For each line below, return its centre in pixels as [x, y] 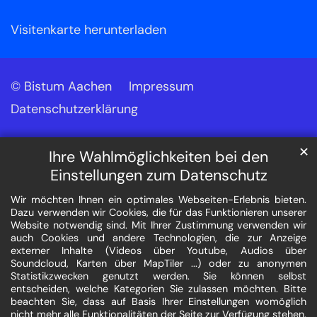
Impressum [161, 87]
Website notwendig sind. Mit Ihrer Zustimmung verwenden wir [158, 225]
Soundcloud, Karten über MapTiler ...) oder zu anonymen [158, 264]
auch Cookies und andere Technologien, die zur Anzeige [158, 238]
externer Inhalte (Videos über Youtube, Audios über [158, 251]
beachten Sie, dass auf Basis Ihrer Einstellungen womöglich [158, 302]
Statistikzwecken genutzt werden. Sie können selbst [158, 276]
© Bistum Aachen [61, 87]
